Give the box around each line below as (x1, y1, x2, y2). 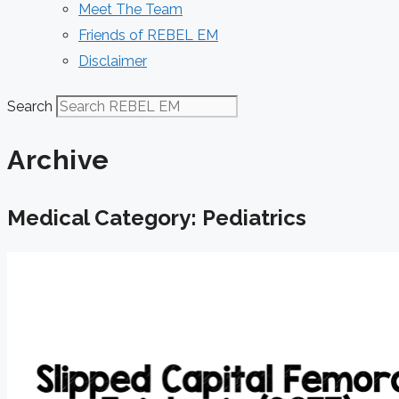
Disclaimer (78, 53, 147, 69)
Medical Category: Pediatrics (7, 204, 306, 231)
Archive (7, 143, 110, 175)
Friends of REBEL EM (78, 27, 218, 44)
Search (7, 98, 53, 115)
